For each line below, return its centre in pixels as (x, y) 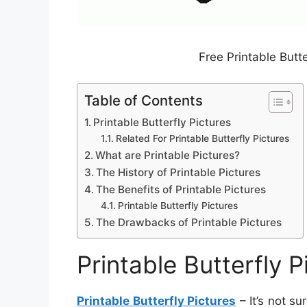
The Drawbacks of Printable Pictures (189, 223)
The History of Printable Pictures (179, 173)
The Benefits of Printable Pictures (181, 190)
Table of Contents (144, 101)
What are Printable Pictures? (168, 156)
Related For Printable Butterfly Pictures (202, 139)
